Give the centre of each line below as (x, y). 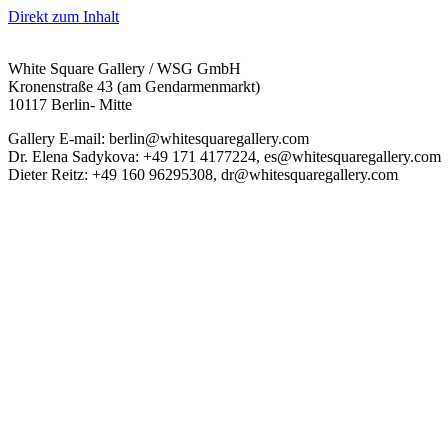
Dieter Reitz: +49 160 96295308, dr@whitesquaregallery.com (203, 174)
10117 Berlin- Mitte (70, 104)
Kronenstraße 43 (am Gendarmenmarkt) (134, 86)
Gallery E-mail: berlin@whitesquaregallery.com (158, 138)
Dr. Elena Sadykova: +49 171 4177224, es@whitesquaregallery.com (224, 156)
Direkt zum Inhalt (63, 16)
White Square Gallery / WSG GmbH (124, 68)
